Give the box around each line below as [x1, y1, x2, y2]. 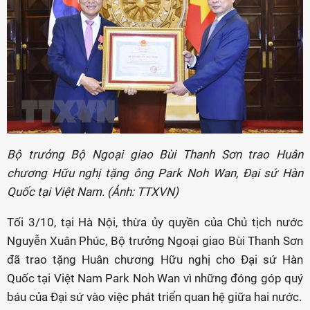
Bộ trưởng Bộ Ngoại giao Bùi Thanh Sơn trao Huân [7, 147, 303, 162]
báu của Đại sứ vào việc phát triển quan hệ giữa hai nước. [7, 290, 302, 304]
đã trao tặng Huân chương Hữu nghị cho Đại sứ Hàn [7, 253, 303, 267]
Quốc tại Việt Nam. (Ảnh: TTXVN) [7, 185, 179, 199]
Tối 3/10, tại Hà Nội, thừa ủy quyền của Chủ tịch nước [7, 215, 303, 230]
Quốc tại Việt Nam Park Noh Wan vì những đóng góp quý [7, 271, 303, 286]
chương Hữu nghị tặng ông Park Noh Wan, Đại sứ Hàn [7, 166, 303, 181]
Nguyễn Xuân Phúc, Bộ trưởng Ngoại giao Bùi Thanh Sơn [7, 234, 303, 248]
